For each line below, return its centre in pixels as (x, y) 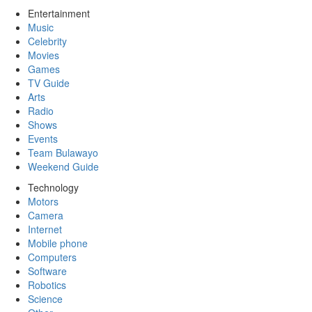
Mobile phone (58, 243)
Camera (46, 215)
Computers (52, 257)
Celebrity (47, 41)
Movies (44, 55)
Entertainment (59, 13)
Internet (45, 229)
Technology (53, 187)
